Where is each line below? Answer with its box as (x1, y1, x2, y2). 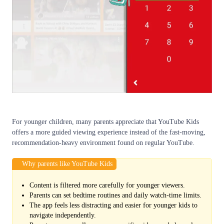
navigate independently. (29, 211, 96, 219)
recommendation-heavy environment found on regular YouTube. (12, 139, 194, 147)
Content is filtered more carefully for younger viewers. (29, 181, 185, 189)
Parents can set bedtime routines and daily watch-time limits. (29, 191, 201, 199)
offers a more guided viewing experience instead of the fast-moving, (12, 128, 205, 136)
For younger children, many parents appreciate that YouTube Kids (12, 118, 199, 126)
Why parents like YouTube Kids (22, 160, 112, 168)
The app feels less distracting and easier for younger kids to (29, 201, 197, 209)
